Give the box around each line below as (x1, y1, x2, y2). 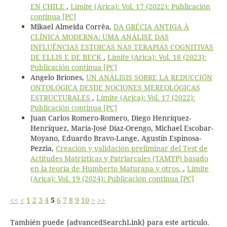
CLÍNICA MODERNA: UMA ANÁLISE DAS (30, 32, 169, 42)
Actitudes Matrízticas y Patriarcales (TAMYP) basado (30, 154, 208, 163)
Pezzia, (30, 143, 56, 153)
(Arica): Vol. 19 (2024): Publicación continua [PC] (30, 174, 194, 183)
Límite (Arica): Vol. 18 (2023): (107, 52, 206, 62)
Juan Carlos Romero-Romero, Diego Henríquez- (30, 113, 191, 123)
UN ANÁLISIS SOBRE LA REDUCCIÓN (86, 72, 212, 82)
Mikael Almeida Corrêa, (30, 22, 113, 31)
